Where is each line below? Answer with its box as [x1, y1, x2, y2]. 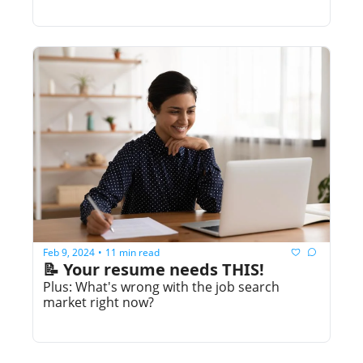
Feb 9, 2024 [43, 245, 95, 259]
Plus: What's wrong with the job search [43, 278, 280, 297]
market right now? [43, 293, 154, 312]
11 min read [105, 245, 160, 259]
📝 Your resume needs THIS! [43, 258, 264, 281]
